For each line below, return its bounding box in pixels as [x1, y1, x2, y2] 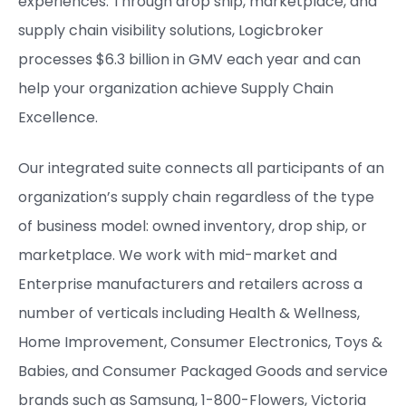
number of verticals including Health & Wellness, [18, 303, 360, 324]
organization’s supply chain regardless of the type [18, 187, 374, 208]
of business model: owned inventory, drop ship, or [18, 216, 367, 237]
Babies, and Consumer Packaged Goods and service [18, 361, 388, 382]
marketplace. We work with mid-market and [18, 245, 337, 266]
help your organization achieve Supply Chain [18, 78, 333, 99]
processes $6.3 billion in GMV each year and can [18, 49, 361, 70]
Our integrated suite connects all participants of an [18, 158, 384, 179]
